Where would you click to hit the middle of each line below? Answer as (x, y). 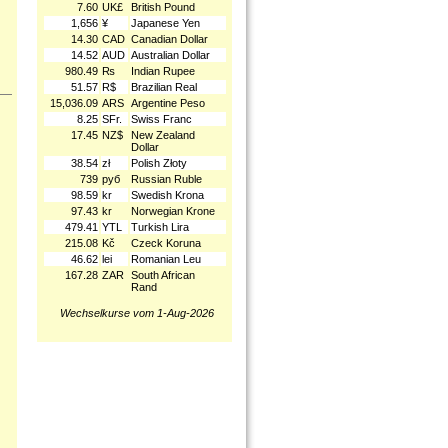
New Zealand (163, 135)
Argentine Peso (168, 103)
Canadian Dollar (169, 39)
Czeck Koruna (166, 243)
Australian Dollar (170, 55)
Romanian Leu (166, 259)
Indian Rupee (163, 71)
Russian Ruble (166, 179)
